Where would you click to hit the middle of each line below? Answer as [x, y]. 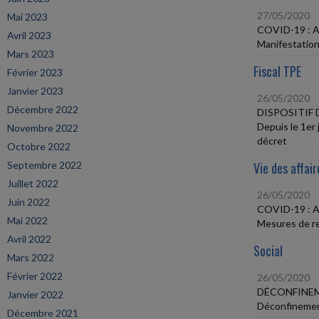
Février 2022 [35, 276]
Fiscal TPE [277, 71]
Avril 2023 [29, 35]
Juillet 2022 [33, 183]
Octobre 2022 [39, 146]
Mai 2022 [27, 220]
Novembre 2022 [43, 128]
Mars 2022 [31, 257]
